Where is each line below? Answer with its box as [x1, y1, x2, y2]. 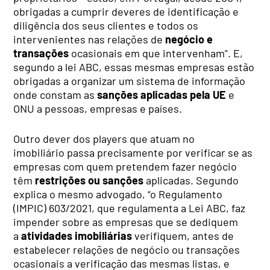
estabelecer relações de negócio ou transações [13, 242, 240, 256]
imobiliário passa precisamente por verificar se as [13, 145, 253, 159]
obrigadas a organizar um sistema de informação [13, 74, 246, 87]
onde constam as [13, 87, 98, 101]
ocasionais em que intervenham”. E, [69, 46, 243, 60]
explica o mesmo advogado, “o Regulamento [13, 187, 223, 201]
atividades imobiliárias [19, 228, 133, 242]
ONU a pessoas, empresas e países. [13, 101, 183, 115]
